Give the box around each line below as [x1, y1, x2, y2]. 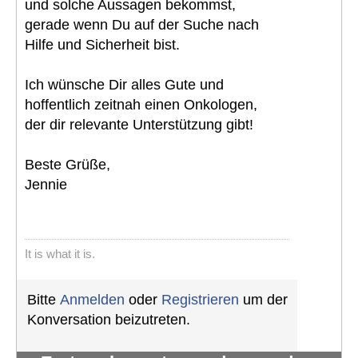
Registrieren [161, 291, 239, 308]
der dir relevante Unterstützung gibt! [25, 116, 253, 133]
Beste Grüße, [25, 156, 110, 173]
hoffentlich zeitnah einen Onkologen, [25, 96, 257, 113]
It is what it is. [25, 246, 95, 261]
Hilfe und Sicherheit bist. [25, 36, 180, 53]
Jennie [25, 176, 67, 193]
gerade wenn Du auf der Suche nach [25, 16, 259, 33]
